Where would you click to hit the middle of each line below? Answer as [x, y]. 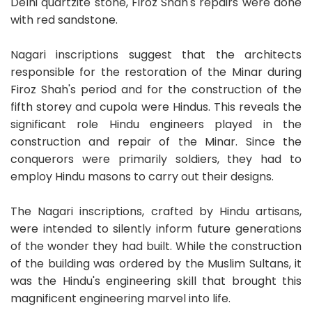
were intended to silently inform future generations [156, 228]
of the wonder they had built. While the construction [156, 246]
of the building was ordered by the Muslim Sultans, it [156, 263]
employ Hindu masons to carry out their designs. [142, 176]
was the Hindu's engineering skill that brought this [156, 281]
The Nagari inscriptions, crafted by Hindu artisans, [156, 211]
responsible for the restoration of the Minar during [156, 72]
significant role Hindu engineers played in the [156, 124]
